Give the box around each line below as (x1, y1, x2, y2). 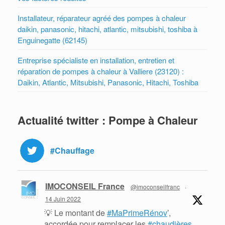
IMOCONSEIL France (45, 180, 125, 192)
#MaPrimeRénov (107, 206, 167, 218)
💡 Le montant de (44, 206, 107, 218)
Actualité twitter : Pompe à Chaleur (18, 111, 198, 128)
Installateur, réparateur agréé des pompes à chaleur (18, 12, 186, 23)
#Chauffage (50, 144, 94, 156)
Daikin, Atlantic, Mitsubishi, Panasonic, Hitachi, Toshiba (18, 76, 198, 87)
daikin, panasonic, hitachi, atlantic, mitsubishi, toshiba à (18, 23, 197, 34)
